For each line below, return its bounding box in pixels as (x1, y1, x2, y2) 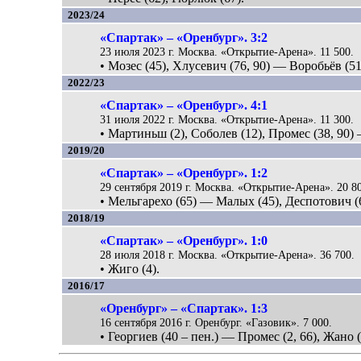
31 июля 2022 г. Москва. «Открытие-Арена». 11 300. (100, 112, 355, 126)
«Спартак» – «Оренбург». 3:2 (100, 30, 268, 44)
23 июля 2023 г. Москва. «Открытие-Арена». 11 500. (100, 44, 355, 58)
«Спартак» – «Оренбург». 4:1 (100, 98, 268, 112)
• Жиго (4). (100, 261, 160, 276)
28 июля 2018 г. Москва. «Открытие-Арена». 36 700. (100, 247, 355, 261)
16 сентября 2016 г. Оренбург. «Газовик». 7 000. (100, 315, 333, 329)
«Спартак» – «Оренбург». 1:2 (100, 165, 268, 180)
